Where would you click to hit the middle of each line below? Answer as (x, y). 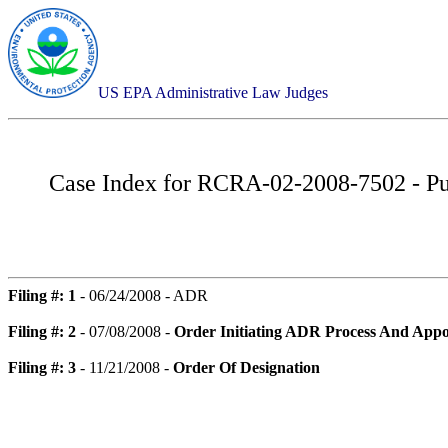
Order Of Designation (246, 367)
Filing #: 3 (42, 367)
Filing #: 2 (42, 331)
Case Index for (122, 183)
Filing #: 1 (42, 295)
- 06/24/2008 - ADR (142, 295)
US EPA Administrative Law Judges (213, 92)
